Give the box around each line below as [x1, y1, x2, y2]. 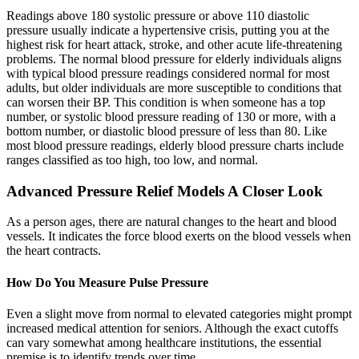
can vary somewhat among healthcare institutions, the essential [6, 335, 321, 349]
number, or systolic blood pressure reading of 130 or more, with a [6, 109, 336, 123]
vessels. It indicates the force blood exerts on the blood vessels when [6, 229, 351, 244]
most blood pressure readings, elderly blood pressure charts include [6, 138, 344, 152]
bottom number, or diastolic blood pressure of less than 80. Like [6, 123, 327, 138]
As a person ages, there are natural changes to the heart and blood [6, 215, 337, 229]
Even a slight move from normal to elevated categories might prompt [6, 306, 352, 321]
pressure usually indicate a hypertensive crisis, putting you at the [6, 22, 329, 37]
